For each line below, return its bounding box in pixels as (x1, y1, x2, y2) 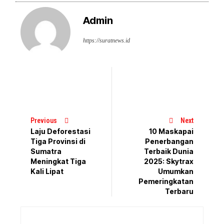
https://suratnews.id (83, 36, 130, 44)
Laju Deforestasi (30, 126, 91, 135)
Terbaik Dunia (143, 147, 193, 156)
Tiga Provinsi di (30, 136, 86, 145)
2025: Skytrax (143, 157, 193, 166)
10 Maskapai (148, 127, 193, 136)
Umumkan (157, 167, 193, 176)
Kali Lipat (30, 166, 64, 175)
